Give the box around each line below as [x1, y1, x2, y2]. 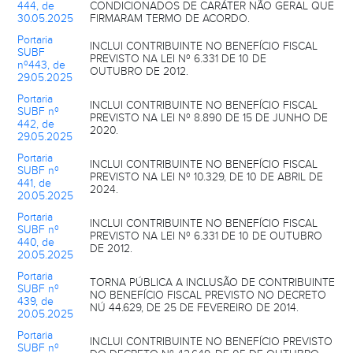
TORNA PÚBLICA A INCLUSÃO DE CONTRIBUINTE [90, 276, 335, 289]
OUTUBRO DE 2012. [90, 65, 188, 78]
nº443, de [17, 58, 65, 72]
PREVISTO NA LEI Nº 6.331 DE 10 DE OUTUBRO [90, 229, 322, 243]
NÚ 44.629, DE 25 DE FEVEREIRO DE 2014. [90, 301, 299, 314]
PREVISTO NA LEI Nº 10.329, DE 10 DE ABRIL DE [90, 170, 323, 184]
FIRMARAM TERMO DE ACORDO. [90, 12, 250, 25]
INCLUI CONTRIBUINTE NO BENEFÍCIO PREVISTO [90, 335, 333, 348]
